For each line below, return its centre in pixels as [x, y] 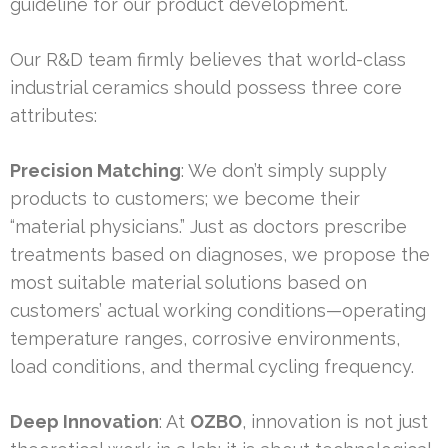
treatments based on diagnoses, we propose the [220, 255]
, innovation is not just [335, 422]
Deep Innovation [84, 422]
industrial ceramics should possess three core [206, 88]
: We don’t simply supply [284, 171]
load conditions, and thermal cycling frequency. [212, 367]
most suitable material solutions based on [188, 283]
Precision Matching [95, 171]
